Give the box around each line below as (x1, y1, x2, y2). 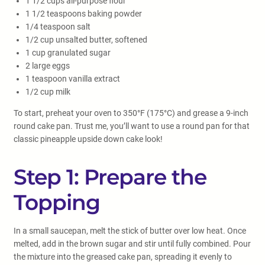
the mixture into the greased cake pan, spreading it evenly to (14, 252, 232, 261)
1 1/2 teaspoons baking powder (25, 9, 142, 18)
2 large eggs (25, 61, 70, 70)
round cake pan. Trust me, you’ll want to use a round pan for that (14, 121, 250, 131)
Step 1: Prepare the (14, 164, 206, 190)
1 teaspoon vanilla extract (25, 74, 120, 83)
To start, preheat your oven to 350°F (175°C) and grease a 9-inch (14, 108, 248, 118)
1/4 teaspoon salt (25, 22, 91, 31)
